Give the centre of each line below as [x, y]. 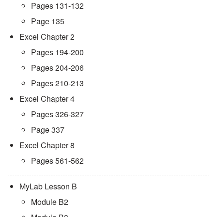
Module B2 [50, 201]
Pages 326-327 [57, 114]
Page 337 [48, 129]
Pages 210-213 [57, 83]
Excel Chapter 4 [47, 98]
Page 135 [48, 21]
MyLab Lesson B [48, 186]
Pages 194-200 [57, 52]
